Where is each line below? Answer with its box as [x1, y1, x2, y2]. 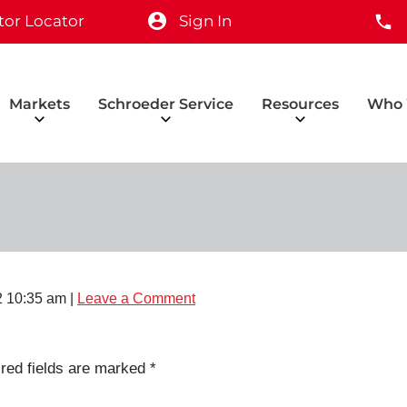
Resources [262, 95, 339, 113]
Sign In [179, 12, 232, 30]
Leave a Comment [77, 291, 195, 306]
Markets [9, 95, 70, 113]
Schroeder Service [98, 95, 233, 113]
